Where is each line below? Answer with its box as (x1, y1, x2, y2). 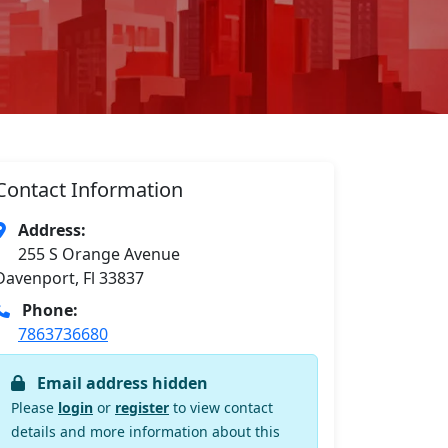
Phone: (22, 299, 78, 321)
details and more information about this (11, 422, 280, 441)
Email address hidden (37, 372, 208, 394)
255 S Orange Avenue (18, 243, 180, 265)
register (115, 398, 169, 417)
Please (11, 398, 58, 417)
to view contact (169, 398, 273, 417)
